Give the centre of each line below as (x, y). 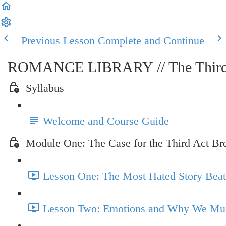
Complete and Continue (151, 41)
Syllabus (45, 88)
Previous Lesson (58, 41)
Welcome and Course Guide (106, 121)
